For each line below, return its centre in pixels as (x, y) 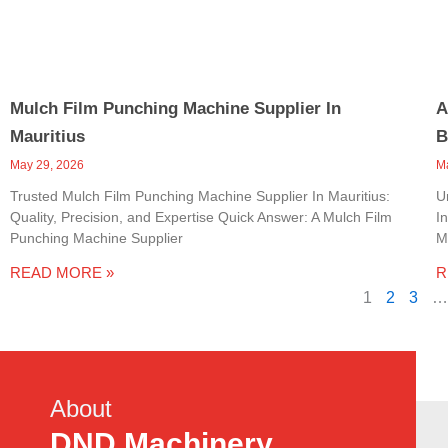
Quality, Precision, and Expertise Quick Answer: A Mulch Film (201, 216)
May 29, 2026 (47, 164)
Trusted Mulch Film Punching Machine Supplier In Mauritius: (200, 195)
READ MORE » (62, 272)
